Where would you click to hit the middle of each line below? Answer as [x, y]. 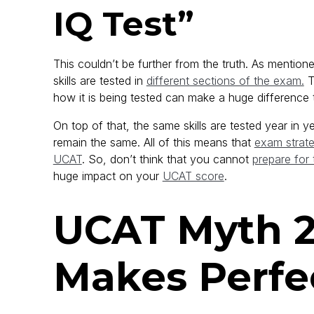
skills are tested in [100, 81]
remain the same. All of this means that [153, 143]
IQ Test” [123, 24]
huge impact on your [108, 176]
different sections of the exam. [225, 81]
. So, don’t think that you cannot [167, 159]
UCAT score [193, 176]
